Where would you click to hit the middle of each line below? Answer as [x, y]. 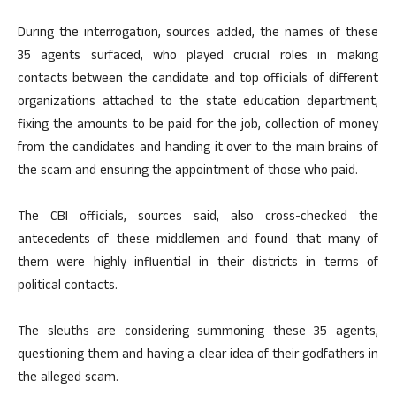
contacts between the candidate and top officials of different [198, 80]
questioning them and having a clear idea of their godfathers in [198, 356]
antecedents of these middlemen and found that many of [198, 241]
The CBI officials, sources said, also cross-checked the [198, 218]
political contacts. [68, 287]
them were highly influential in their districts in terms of [198, 264]
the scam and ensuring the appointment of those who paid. [188, 172]
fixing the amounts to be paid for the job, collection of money [198, 126]
